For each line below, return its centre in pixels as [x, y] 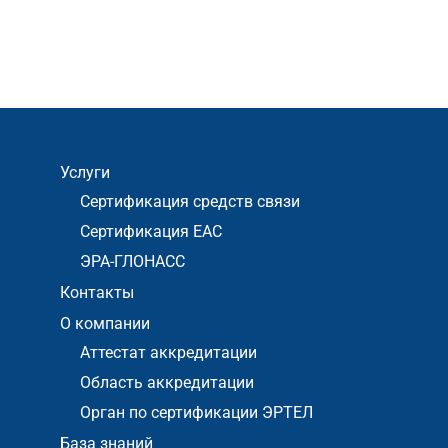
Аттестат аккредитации [168, 352]
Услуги [85, 172]
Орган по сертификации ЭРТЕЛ [196, 412]
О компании [105, 323]
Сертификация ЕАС [151, 231]
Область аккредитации [167, 382]
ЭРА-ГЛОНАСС [132, 261]
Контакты [97, 292]
